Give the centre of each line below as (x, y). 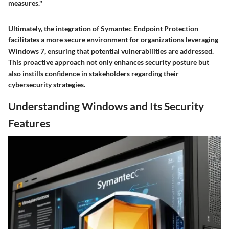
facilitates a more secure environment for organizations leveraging (113, 39)
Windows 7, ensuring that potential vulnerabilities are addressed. (111, 51)
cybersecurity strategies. (47, 84)
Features (29, 123)
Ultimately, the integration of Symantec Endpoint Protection (103, 28)
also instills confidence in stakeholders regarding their (94, 73)
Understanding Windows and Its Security (106, 106)
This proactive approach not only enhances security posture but (109, 62)
